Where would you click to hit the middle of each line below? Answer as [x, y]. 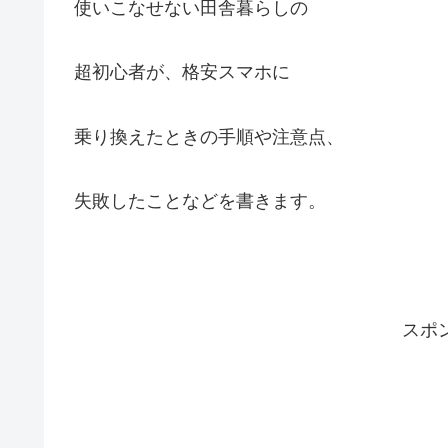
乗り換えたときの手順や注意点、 [209, 136]
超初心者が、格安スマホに [182, 72]
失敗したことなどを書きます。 [200, 200]
